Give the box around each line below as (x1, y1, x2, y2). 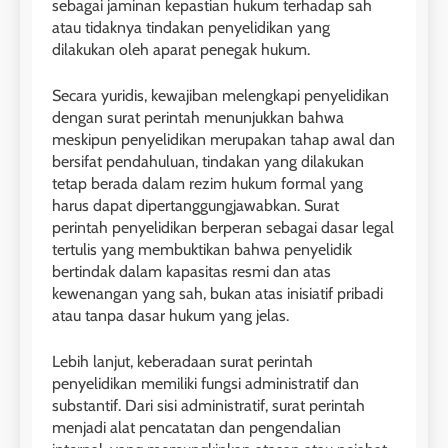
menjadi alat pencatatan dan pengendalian (52, 418, 341, 438)
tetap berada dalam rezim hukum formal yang (52, 174, 363, 194)
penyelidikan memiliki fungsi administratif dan (52, 374, 359, 394)
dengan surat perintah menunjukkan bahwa (52, 108, 344, 128)
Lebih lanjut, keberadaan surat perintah (52, 352, 313, 372)
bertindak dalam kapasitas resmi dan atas (52, 262, 331, 282)
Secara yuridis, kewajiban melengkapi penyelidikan (52, 86, 389, 106)
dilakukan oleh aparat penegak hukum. (52, 40, 310, 60)
